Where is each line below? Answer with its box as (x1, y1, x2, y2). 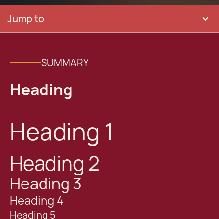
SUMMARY (41, 56, 88, 69)
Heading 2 (10, 151, 100, 176)
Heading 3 (10, 173, 82, 194)
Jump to (7, 12, 44, 25)
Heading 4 (10, 193, 64, 208)
